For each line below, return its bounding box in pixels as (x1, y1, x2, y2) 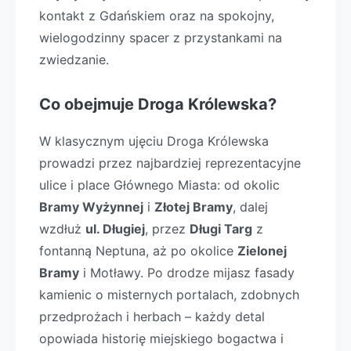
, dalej (233, 199, 268, 215)
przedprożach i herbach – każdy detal (39, 309, 265, 324)
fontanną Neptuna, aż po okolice (39, 243, 237, 259)
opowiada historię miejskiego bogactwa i (39, 331, 284, 346)
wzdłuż (39, 221, 85, 237)
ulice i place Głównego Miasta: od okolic (39, 177, 280, 193)
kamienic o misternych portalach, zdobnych (39, 287, 299, 302)
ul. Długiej (85, 221, 145, 237)
